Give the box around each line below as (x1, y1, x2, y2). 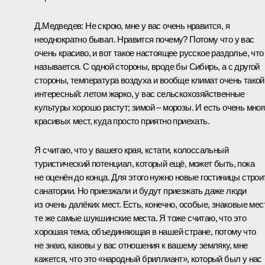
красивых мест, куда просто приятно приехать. (34, 115, 209, 126)
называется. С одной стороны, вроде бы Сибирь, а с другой (34, 61, 260, 72)
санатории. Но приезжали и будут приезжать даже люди (34, 185, 247, 196)
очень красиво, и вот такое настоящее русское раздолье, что (34, 47, 264, 58)
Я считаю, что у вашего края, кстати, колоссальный (34, 144, 228, 155)
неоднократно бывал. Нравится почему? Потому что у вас (34, 34, 254, 44)
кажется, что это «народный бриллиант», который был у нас (34, 253, 262, 264)
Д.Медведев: (34, 20, 83, 31)
